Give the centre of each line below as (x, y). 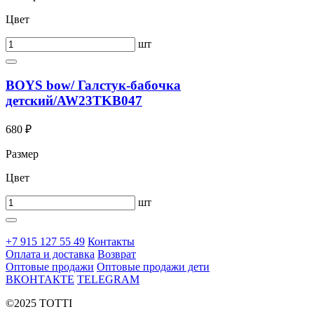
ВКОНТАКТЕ (40, 280)
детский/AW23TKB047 (74, 100)
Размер (22, 154)
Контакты (111, 242)
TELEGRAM (108, 280)
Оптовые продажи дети (153, 267)
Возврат (117, 254)
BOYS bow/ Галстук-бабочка (93, 85)
